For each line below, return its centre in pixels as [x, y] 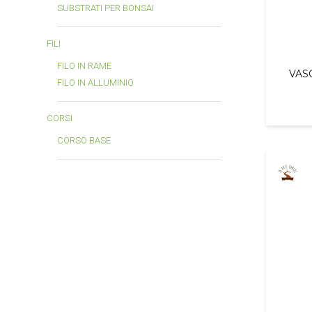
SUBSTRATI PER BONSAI [106, 8]
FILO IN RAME [84, 66]
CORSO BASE [84, 140]
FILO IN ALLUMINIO [95, 83]
